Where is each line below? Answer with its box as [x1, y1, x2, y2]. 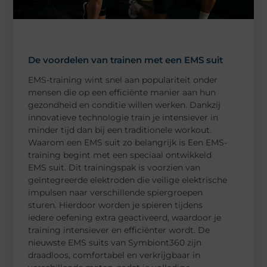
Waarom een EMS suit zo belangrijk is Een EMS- [28, 136, 228, 148]
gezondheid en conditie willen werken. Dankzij [28, 99, 221, 110]
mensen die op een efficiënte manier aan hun [28, 86, 216, 98]
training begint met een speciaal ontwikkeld [28, 149, 212, 160]
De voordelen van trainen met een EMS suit [28, 54, 223, 66]
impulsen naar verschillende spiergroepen [28, 187, 203, 198]
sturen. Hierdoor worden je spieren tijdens [28, 199, 203, 210]
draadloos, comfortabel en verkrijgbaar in [28, 249, 201, 260]
